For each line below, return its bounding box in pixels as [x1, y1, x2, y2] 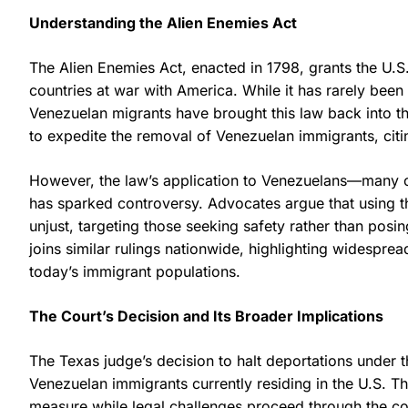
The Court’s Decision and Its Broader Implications [29, 306, 383, 325]
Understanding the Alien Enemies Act [29, 13, 297, 32]
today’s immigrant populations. [29, 261, 240, 280]
